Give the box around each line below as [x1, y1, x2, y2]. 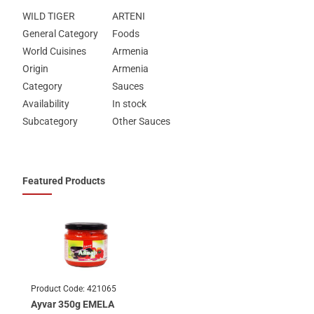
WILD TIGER [22, 10, 76, 22]
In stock [112, 97, 147, 109]
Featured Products [22, 175, 106, 186]
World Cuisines [22, 45, 87, 57]
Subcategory [22, 115, 78, 127]
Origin [22, 62, 49, 74]
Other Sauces [112, 115, 171, 127]
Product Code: [31, 283, 88, 294]
